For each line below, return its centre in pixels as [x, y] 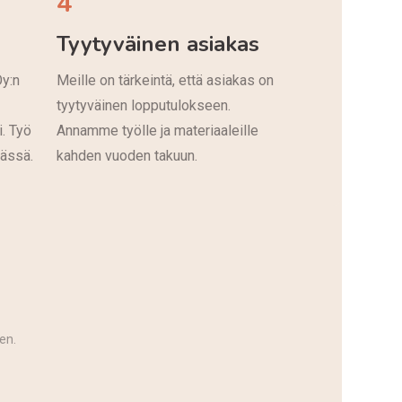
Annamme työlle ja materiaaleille [158, 130]
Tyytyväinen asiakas [158, 44]
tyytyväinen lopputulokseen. [144, 105]
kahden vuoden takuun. [127, 155]
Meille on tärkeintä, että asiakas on [166, 80]
